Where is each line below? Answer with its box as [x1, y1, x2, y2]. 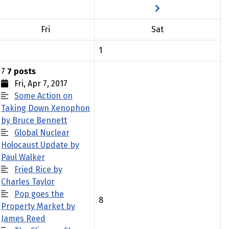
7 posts [7, 66, 36, 76]
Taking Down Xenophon [1, 103, 90, 113]
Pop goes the [14, 189, 64, 199]
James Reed [1, 214, 45, 223]
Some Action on [14, 91, 73, 101]
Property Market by [1, 201, 75, 211]
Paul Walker [1, 152, 45, 162]
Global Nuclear [14, 128, 70, 138]
